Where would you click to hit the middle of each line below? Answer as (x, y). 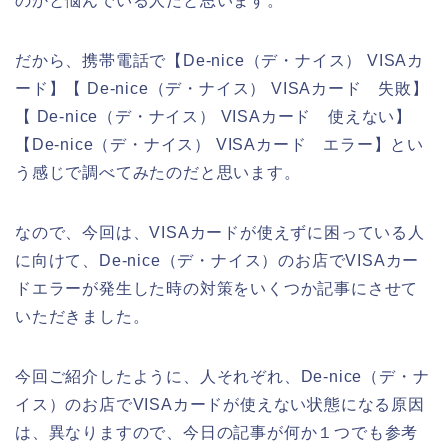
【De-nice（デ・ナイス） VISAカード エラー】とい (219, 144)
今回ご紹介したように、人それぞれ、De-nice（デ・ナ (222, 376)
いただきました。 (82, 316)
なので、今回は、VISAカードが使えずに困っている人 (220, 232)
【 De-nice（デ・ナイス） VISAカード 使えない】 (213, 116)
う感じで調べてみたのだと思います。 (158, 172)
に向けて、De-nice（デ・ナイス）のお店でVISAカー (217, 260)
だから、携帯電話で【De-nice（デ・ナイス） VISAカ (219, 60)
